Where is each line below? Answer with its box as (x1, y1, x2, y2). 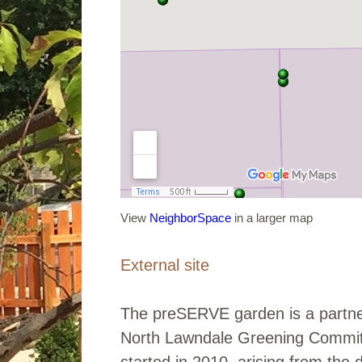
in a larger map (231, 210, 314, 225)
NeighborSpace (149, 210, 232, 225)
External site (120, 255, 210, 274)
